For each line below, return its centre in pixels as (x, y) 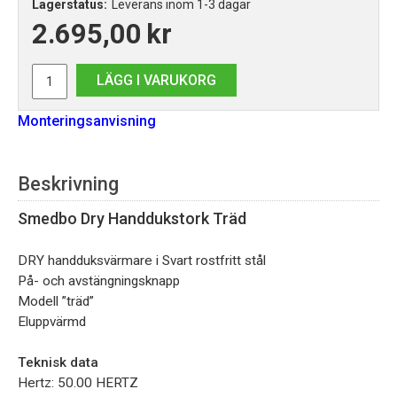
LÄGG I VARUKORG (156, 81)
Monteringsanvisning (87, 121)
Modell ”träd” (58, 302)
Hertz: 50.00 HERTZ (78, 383)
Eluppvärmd (52, 322)
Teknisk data (58, 363)
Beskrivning (68, 184)
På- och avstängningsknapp (99, 281)
